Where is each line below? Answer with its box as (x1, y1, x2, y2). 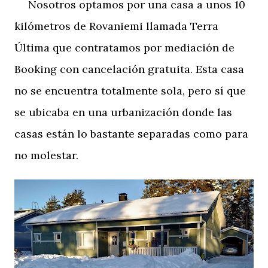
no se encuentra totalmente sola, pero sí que (14, 83, 246, 98)
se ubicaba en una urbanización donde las (14, 105, 232, 119)
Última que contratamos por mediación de (14, 40, 234, 54)
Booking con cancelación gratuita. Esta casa (14, 62, 244, 76)
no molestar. (14, 148, 78, 162)
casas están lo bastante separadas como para (14, 126, 248, 141)
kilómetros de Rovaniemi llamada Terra (14, 19, 218, 33)
